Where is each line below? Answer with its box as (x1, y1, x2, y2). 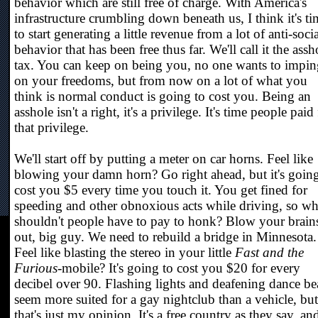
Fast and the (235, 245, 304, 260)
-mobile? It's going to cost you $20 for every (57, 261, 300, 275)
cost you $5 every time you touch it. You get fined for (14, 182, 307, 197)
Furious (14, 261, 57, 275)
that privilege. (14, 120, 89, 135)
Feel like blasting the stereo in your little (14, 245, 235, 260)
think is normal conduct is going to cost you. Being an (14, 89, 311, 104)
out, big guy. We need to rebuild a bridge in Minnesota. (14, 229, 317, 244)
